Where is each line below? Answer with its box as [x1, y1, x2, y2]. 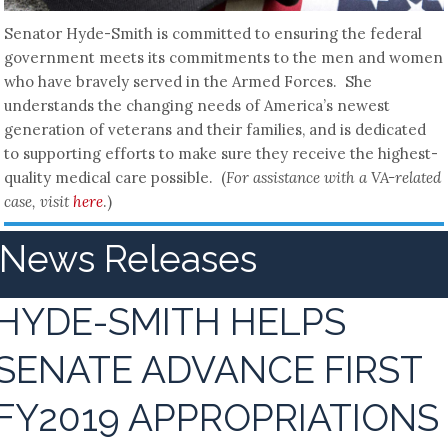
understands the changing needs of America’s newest [4, 95, 391, 115]
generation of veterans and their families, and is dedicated [4, 119, 427, 139]
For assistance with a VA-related [226, 167, 442, 187]
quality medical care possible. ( [4, 167, 227, 187]
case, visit [4, 191, 74, 211]
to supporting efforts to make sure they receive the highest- [4, 143, 439, 163]
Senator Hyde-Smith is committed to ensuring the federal [4, 23, 423, 43]
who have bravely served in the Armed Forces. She [4, 71, 373, 91]
